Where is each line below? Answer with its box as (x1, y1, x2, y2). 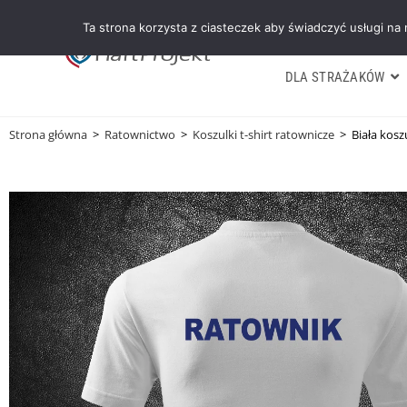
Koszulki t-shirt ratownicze (193, 126, 334, 143)
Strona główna (9, 126, 87, 143)
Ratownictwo (104, 126, 175, 143)
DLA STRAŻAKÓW (284, 69, 385, 85)
